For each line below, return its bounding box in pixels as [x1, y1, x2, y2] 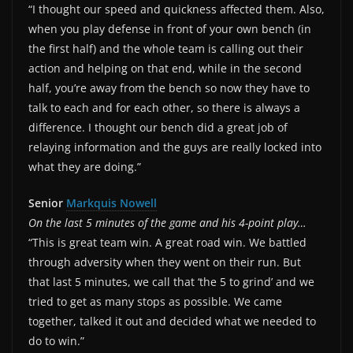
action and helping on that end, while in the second [28, 60, 302, 76]
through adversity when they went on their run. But [28, 254, 301, 269]
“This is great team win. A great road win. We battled [28, 234, 307, 250]
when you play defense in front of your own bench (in [28, 20, 311, 36]
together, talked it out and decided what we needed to [28, 313, 316, 329]
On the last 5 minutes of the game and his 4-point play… [28, 214, 307, 230]
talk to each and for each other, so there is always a [28, 99, 300, 115]
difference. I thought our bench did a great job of [28, 119, 288, 135]
